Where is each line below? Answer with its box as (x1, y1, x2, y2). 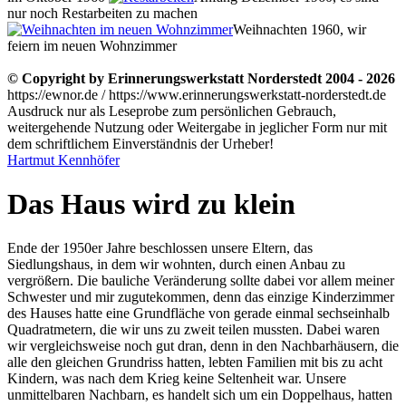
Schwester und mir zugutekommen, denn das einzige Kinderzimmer (7, 289, 394, 305)
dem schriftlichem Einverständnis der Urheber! (7, 135, 274, 151)
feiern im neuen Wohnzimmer (7, 37, 177, 53)
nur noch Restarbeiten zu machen (7, 5, 198, 21)
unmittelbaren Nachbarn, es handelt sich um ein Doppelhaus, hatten (7, 387, 392, 403)
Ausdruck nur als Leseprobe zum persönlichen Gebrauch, (7, 102, 336, 119)
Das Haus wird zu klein (7, 188, 295, 221)
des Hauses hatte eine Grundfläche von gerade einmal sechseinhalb (7, 305, 390, 322)
